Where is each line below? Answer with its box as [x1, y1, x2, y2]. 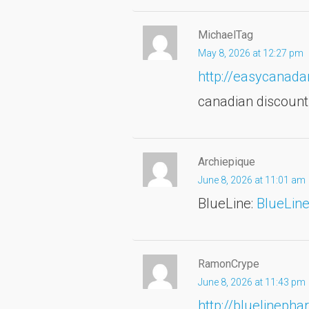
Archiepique [198, 154, 255, 168]
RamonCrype [198, 257, 259, 270]
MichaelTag [198, 28, 253, 41]
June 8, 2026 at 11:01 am [198, 174, 306, 186]
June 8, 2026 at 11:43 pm [198, 276, 306, 288]
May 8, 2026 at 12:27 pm [198, 47, 303, 59]
